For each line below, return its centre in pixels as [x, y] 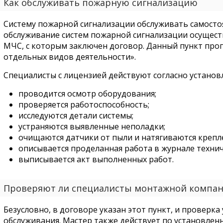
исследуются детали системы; [76, 115]
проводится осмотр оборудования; [87, 94]
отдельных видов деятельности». [69, 57]
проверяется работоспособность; [84, 105]
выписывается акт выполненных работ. [96, 159]
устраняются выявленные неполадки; [92, 126]
